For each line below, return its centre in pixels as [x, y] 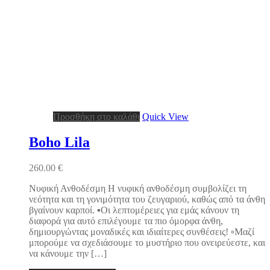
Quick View [165, 116]
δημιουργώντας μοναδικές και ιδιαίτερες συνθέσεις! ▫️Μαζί [142, 231]
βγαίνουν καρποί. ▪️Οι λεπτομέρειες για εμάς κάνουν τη [134, 210]
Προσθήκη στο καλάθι [96, 116]
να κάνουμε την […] [68, 253]
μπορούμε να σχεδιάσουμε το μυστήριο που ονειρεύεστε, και [147, 242]
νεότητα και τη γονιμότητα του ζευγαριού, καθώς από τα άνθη [147, 199]
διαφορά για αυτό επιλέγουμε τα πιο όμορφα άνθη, [126, 221]
